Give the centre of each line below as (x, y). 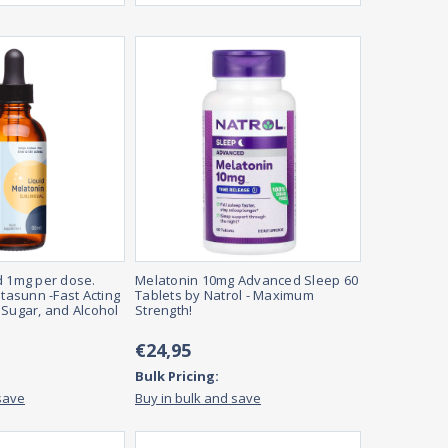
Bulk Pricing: (177, 376)
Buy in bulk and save (198, 398)
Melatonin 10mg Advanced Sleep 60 (246, 280)
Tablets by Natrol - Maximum (224, 295)
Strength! (164, 310)
